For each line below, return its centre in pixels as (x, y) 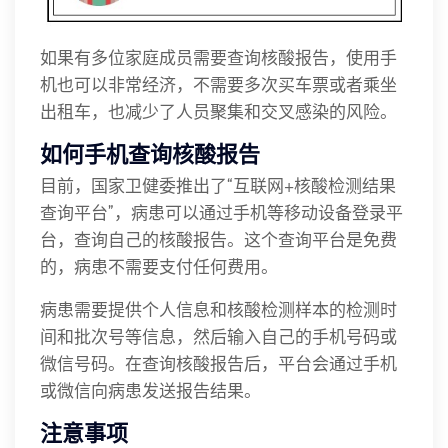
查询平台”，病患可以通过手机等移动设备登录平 (221, 212)
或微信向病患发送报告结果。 (150, 390)
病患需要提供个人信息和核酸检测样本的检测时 (218, 309)
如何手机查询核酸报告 (150, 153)
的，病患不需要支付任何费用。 (159, 266)
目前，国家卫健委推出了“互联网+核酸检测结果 (218, 185)
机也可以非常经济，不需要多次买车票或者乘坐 (218, 84)
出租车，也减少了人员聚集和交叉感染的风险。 (218, 111)
